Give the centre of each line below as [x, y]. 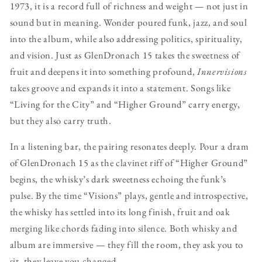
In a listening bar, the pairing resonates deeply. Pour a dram [129, 146]
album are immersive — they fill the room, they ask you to [127, 245]
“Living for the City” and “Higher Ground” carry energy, [125, 104]
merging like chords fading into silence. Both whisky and [123, 228]
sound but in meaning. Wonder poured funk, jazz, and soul [128, 22]
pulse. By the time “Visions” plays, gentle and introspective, [129, 196]
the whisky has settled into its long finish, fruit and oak [120, 212]
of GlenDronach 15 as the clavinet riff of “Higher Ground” [129, 163]
